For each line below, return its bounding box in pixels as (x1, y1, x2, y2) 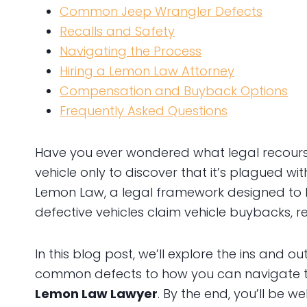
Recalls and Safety (60, 22, 175, 40)
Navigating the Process (60, 42, 201, 60)
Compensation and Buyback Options (60, 82, 288, 99)
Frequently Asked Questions (60, 101, 228, 119)
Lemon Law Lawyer (35, 284, 158, 302)
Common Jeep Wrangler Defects (60, 2, 262, 20)
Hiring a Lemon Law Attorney (60, 62, 234, 79)
